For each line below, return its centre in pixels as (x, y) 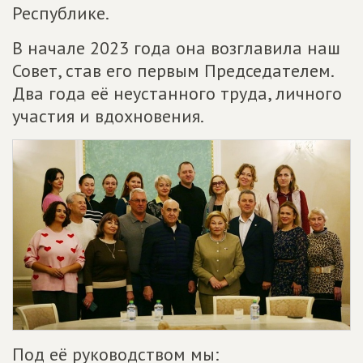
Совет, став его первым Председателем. (173, 70)
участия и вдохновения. (108, 115)
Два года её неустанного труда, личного (177, 93)
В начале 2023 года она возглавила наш (176, 47)
